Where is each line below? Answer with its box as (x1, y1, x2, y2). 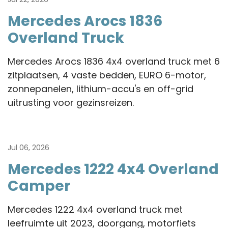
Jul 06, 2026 (8, 142, 51, 153)
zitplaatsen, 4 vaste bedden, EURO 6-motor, (8, 68, 206, 81)
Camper (8, 175, 70, 196)
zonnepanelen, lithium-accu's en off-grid (8, 82, 193, 95)
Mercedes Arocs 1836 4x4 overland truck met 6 (8, 54, 220, 68)
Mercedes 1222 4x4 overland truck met (8, 203, 183, 216)
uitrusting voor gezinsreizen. (8, 96, 134, 109)
